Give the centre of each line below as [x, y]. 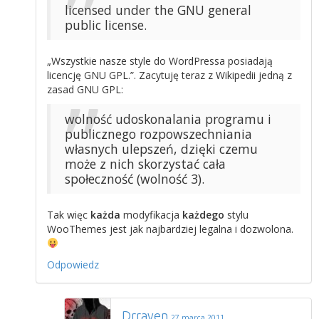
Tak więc [69, 214]
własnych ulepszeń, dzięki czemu [161, 148]
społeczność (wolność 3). [135, 178]
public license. [106, 25]
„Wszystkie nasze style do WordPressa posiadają [160, 61]
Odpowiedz [73, 264]
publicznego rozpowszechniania [158, 134]
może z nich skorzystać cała [145, 163]
